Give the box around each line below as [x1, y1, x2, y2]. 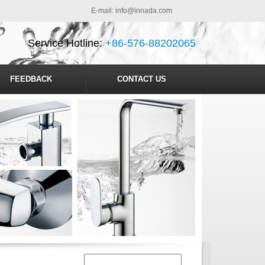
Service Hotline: [28, 37, 105, 49]
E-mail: [91, 7, 115, 15]
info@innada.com [115, 7, 172, 15]
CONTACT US [117, 75, 166, 83]
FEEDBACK [10, 75, 52, 83]
